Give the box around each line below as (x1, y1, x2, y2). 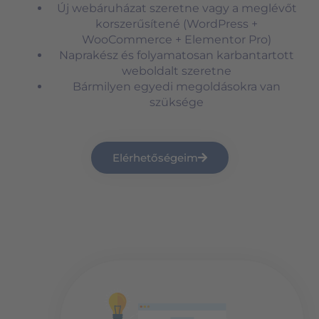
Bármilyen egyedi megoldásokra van (73, 79, 281, 93)
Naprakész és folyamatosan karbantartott (59, 48, 294, 62)
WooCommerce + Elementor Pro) (82, 32, 271, 46)
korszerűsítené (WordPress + (95, 16, 258, 31)
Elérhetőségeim (112, 150, 198, 164)
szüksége (150, 95, 204, 109)
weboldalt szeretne (122, 63, 231, 78)
